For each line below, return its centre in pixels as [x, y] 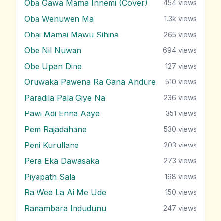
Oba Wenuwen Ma [59, 18]
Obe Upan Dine [53, 66]
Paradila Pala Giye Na [65, 97]
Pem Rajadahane [55, 129]
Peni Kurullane [52, 145]
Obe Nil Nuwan [53, 50]
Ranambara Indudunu [65, 208]
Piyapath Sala [50, 176]
